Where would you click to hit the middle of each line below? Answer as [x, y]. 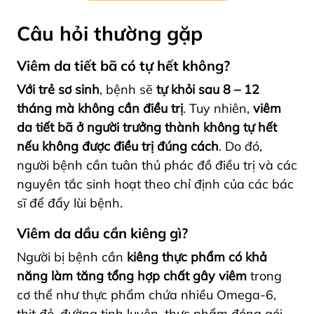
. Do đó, [240, 146]
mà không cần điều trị [119, 109]
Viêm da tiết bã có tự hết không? [123, 66]
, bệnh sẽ [128, 90]
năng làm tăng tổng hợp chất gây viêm [132, 276]
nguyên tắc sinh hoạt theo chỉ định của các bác [155, 184]
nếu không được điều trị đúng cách [118, 146]
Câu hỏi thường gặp [110, 34]
